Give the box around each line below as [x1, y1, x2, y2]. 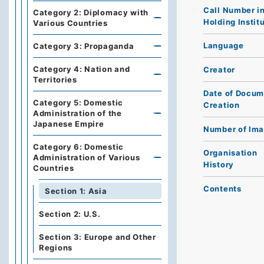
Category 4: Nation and [33, 64, 130, 74]
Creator [203, 64, 235, 74]
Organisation [203, 148, 258, 158]
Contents [203, 183, 242, 193]
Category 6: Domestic [33, 142, 124, 151]
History [203, 160, 234, 170]
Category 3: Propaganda [33, 41, 134, 51]
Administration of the [33, 108, 122, 118]
